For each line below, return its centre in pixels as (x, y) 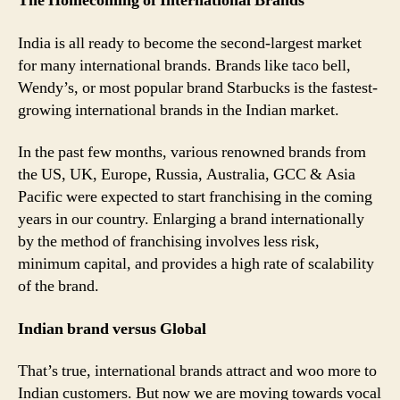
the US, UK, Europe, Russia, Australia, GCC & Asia (187, 175)
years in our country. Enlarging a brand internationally (191, 219)
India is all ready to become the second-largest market (190, 43)
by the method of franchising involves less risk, (169, 242)
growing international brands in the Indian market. (179, 110)
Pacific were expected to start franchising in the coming (195, 197)
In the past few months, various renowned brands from (192, 152)
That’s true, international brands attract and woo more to (197, 371)
